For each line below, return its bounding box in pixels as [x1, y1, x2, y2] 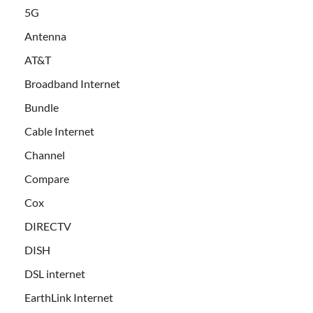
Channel [24, 148, 65, 162]
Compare [24, 172, 69, 186]
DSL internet [24, 267, 85, 281]
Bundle [24, 101, 59, 115]
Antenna [24, 29, 66, 43]
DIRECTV [24, 219, 71, 233]
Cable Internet [24, 124, 94, 138]
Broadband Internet [24, 77, 120, 91]
